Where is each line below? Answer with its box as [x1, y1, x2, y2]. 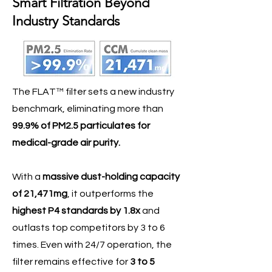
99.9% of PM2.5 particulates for [12, 121, 150, 131]
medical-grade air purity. [12, 138, 120, 148]
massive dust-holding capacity [42, 172, 180, 182]
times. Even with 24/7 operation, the [12, 240, 172, 250]
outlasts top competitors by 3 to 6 [12, 223, 165, 233]
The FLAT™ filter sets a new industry [12, 87, 174, 97]
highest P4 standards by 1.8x [12, 206, 140, 216]
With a [12, 172, 42, 182]
